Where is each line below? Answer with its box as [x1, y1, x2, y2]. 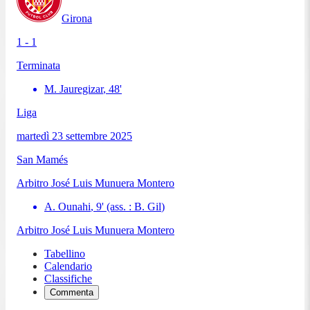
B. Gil [134, 200, 161, 212]
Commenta [50, 286, 93, 298]
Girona [62, 12, 92, 24]
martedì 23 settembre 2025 [17, 129, 132, 142]
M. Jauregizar [44, 82, 103, 95]
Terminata [17, 59, 60, 71]
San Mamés [17, 153, 68, 165]
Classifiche [44, 272, 92, 284]
